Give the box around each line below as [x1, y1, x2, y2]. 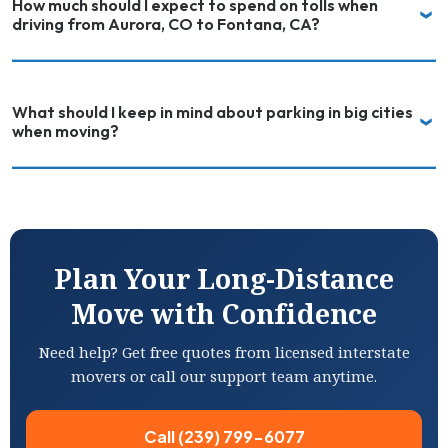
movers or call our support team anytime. [71, 366, 377, 386]
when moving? [12, 121, 119, 141]
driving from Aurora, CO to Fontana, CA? [289, 14, 320, 34]
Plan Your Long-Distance [54, 260, 394, 297]
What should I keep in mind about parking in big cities [12, 102, 413, 122]
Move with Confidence [71, 295, 377, 332]
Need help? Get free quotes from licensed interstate [38, 342, 410, 362]
